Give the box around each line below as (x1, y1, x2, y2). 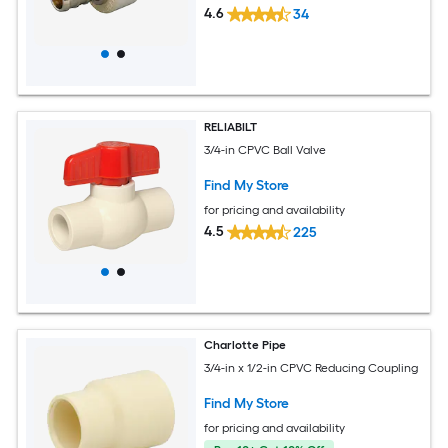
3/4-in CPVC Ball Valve (204, 142, 327, 157)
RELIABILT (204, 119, 258, 134)
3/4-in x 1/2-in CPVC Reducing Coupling (204, 360, 419, 375)
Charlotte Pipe (204, 337, 287, 352)
